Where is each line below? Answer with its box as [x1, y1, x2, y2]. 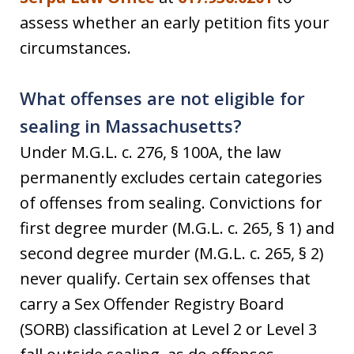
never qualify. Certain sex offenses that [20, 268, 311, 289]
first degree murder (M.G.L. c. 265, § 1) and [20, 217, 334, 239]
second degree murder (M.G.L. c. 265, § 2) [20, 243, 324, 264]
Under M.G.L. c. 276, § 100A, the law [20, 141, 281, 163]
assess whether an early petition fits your [20, 12, 330, 33]
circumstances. [20, 37, 131, 58]
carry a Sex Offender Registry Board [20, 293, 284, 314]
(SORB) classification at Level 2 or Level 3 [20, 318, 317, 340]
